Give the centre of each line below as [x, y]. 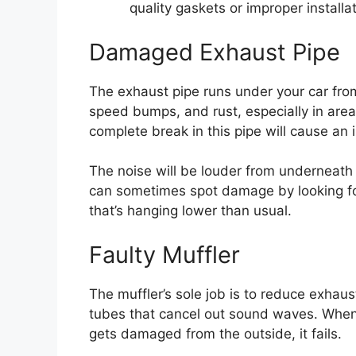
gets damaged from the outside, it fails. [215, 333]
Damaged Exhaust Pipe [215, 52]
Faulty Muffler [164, 254]
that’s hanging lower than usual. [190, 211]
